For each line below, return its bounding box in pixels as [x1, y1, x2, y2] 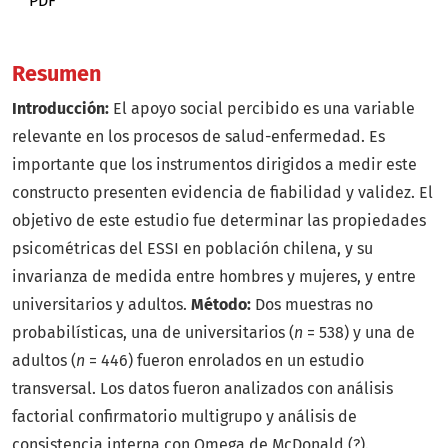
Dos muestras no [251, 295, 373, 315]
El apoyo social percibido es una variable [109, 99, 415, 119]
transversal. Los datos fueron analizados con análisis [12, 379, 393, 399]
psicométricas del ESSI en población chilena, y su [12, 239, 373, 259]
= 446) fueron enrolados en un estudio [89, 351, 364, 371]
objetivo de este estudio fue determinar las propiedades [12, 211, 426, 231]
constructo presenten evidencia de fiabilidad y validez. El [12, 183, 433, 203]
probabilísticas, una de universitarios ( [12, 323, 294, 343]
